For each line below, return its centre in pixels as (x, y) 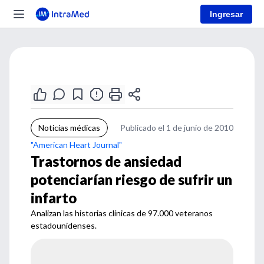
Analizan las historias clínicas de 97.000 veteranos (122, 213)
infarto (54, 198)
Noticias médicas (69, 128)
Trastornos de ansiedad (106, 161)
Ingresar (226, 14)
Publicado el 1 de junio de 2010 (177, 128)
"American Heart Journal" (76, 145)
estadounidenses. (64, 225)
